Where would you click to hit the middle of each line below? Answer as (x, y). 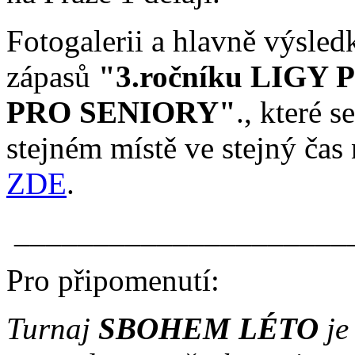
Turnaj (52, 328)
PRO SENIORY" (121, 112)
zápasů (52, 76)
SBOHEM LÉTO (208, 328)
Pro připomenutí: (113, 280)
